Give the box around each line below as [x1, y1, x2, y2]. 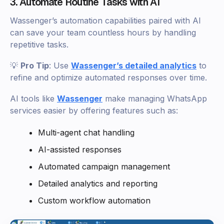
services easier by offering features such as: [10, 105, 178, 116]
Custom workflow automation [38, 195, 150, 206]
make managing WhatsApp [102, 93, 207, 104]
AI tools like [10, 93, 57, 104]
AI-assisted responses [38, 144, 121, 155]
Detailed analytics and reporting [38, 178, 157, 189]
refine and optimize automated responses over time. [10, 72, 207, 83]
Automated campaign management [38, 161, 170, 172]
